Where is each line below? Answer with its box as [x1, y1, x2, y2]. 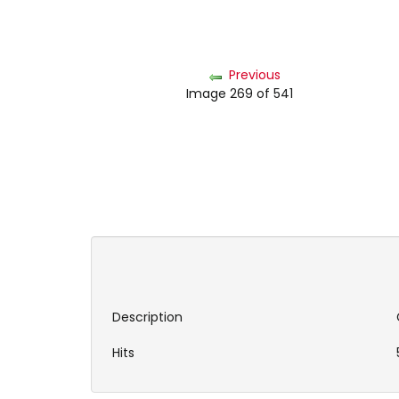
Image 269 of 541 [186, 84, 300, 102]
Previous [229, 65, 281, 84]
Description [112, 308, 183, 327]
